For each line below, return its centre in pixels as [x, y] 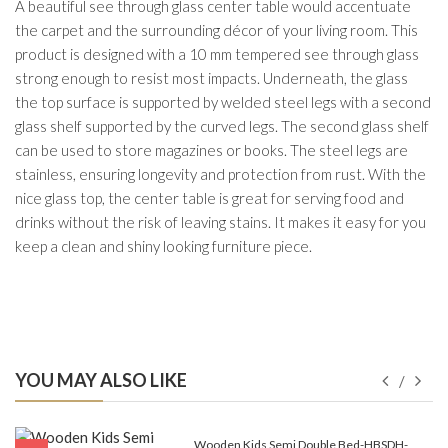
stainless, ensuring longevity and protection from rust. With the [220, 174]
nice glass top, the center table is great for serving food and [209, 198]
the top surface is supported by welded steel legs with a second [223, 102]
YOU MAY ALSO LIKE [101, 380]
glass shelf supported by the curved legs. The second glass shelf [222, 126]
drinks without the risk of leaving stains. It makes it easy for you [220, 222]
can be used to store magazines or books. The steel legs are [211, 150]
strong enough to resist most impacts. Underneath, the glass [211, 78]
